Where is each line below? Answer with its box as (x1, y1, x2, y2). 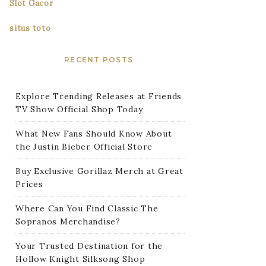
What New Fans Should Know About (15, 128, 172, 139)
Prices (15, 179, 43, 189)
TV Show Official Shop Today (15, 104, 143, 115)
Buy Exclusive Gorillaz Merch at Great (15, 166, 183, 176)
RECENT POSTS (64, 55, 133, 64)
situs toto (9, 23, 51, 33)
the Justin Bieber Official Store (15, 141, 153, 152)
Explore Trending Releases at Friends (15, 91, 182, 102)
